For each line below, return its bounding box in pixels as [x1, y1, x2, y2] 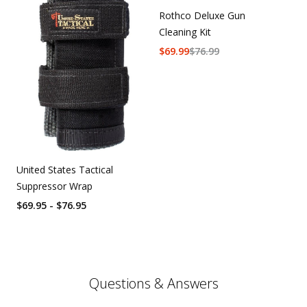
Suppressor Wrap [16, 180, 93, 193]
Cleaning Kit [159, 25, 211, 39]
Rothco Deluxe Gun [159, 9, 245, 23]
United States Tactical [16, 163, 113, 177]
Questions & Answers [88, 274, 219, 293]
